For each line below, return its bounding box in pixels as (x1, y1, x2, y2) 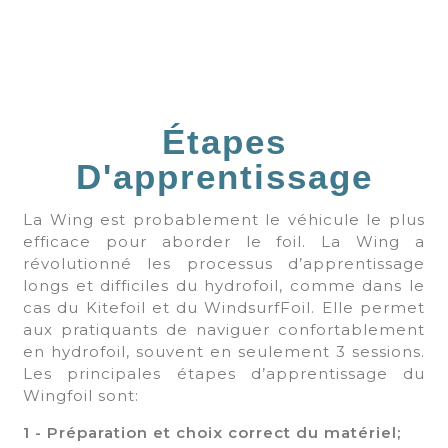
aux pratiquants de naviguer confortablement (23, 319, 425, 339)
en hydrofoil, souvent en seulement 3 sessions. (23, 341, 425, 361)
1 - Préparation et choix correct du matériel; (23, 422, 401, 442)
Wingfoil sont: (23, 385, 139, 405)
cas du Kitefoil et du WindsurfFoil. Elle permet (23, 297, 425, 317)
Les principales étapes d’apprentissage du (23, 363, 425, 383)
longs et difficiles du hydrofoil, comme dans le (23, 275, 425, 295)
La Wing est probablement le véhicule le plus (23, 209, 425, 229)
